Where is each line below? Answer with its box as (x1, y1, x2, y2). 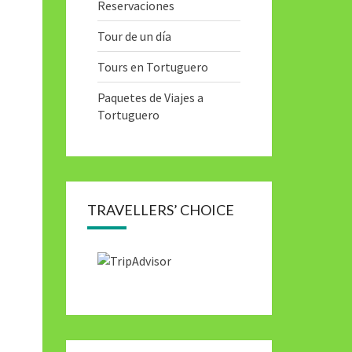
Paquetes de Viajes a (97, 90, 203, 105)
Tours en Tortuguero (97, 59, 208, 75)
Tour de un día (97, 28, 171, 44)
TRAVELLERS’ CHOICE (86, 201, 234, 218)
